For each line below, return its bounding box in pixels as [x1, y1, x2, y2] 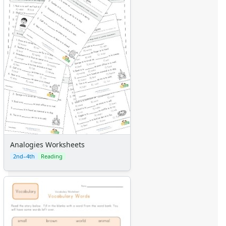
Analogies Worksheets [10, 139, 85, 149]
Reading [41, 152, 63, 160]
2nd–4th [13, 152, 35, 160]
